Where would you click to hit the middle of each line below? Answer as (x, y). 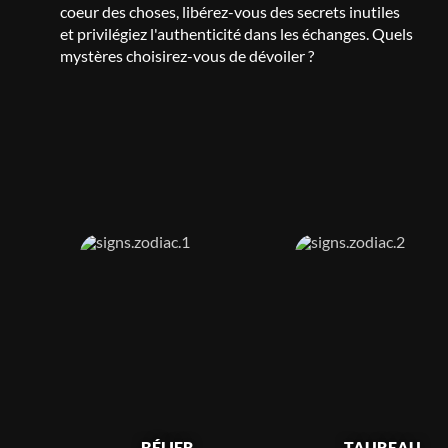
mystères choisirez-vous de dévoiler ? (187, 55)
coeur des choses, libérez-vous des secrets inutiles (230, 11)
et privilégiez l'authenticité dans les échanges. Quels (236, 33)
